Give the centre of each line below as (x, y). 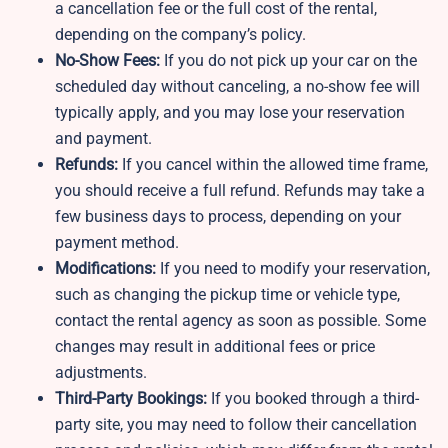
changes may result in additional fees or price (215, 347)
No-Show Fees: (107, 61)
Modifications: (105, 269)
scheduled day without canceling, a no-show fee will (237, 87)
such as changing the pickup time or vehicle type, (227, 295)
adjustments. (101, 373)
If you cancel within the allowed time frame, (273, 165)
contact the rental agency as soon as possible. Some (240, 321)
